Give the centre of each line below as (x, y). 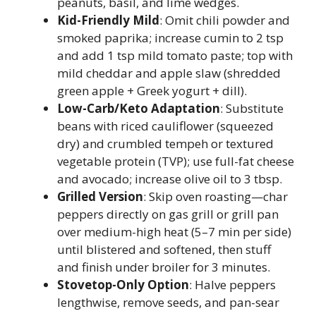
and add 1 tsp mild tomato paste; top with (175, 55)
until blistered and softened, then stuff (164, 249)
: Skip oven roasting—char (215, 196)
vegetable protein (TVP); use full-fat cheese (176, 161)
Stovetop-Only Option (123, 285)
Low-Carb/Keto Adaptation (139, 108)
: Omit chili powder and (225, 20)
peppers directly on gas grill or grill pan (168, 214)
